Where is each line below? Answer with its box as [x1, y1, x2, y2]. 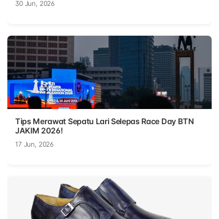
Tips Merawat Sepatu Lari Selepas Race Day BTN [15, 116, 194, 127]
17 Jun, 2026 [15, 140, 54, 149]
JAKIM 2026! [15, 126, 63, 136]
